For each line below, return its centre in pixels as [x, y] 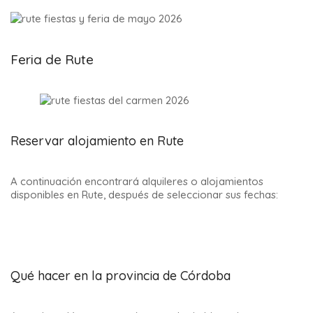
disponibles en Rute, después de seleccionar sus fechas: [144, 195]
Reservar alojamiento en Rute [97, 141]
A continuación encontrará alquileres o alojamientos [137, 182]
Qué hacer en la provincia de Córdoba [121, 276]
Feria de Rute [52, 60]
